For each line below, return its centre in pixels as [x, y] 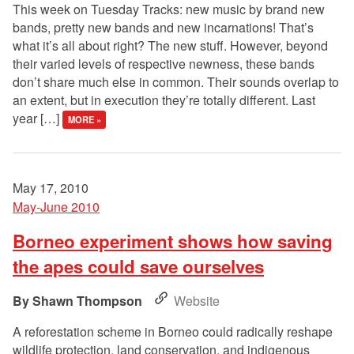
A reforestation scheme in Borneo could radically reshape [173, 332]
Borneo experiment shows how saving [173, 241]
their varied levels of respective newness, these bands [164, 64]
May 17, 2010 [51, 188]
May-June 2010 [56, 207]
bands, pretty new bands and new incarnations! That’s [163, 28]
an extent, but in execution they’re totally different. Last [164, 100]
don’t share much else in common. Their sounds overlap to [176, 82]
